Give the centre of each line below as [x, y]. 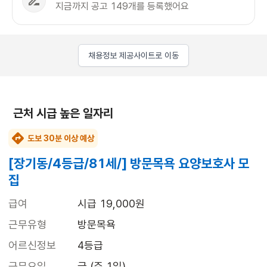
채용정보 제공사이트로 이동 [133, 56]
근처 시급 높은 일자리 [63, 114]
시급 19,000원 [111, 204]
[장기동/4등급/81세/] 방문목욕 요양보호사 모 [129, 164]
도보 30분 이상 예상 [61, 139]
